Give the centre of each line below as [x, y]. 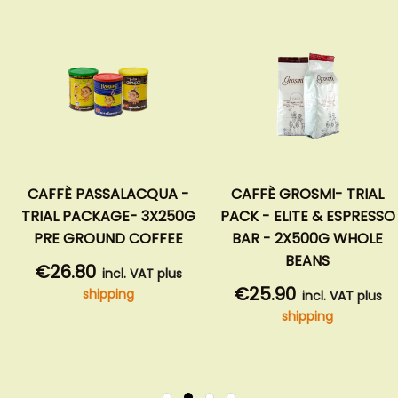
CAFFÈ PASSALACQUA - [108, 194]
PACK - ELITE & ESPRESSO [307, 216]
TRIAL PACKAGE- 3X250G [108, 216]
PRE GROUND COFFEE [108, 238]
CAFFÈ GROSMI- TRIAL [307, 194]
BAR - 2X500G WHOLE [307, 238]
